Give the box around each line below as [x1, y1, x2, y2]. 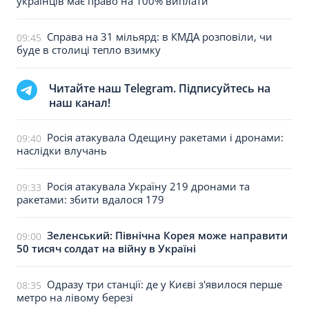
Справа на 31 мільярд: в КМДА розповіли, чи [47, 30, 272, 43]
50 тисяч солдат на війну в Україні [17, 241, 196, 255]
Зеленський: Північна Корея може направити [47, 228, 288, 242]
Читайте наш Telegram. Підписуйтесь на [49, 81, 270, 96]
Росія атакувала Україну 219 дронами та [47, 179, 250, 193]
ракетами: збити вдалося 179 [17, 192, 164, 206]
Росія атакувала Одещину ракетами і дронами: [47, 130, 283, 144]
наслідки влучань [17, 143, 107, 157]
